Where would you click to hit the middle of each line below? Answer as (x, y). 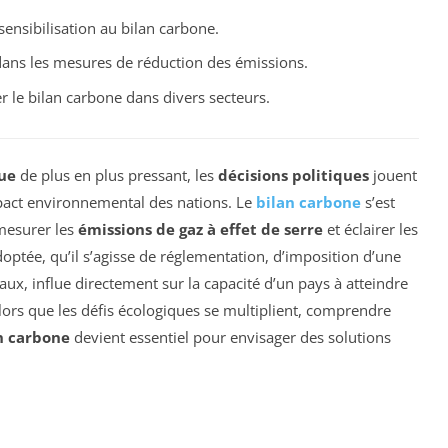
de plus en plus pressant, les (117, 174)
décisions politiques (293, 174)
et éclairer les (370, 228)
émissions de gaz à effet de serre (200, 228)
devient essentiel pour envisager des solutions (230, 336)
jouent (393, 174)
